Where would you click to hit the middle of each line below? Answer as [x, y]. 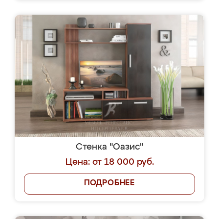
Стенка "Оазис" [109, 147]
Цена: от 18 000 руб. [109, 162]
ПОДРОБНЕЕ [109, 183]
